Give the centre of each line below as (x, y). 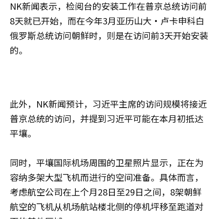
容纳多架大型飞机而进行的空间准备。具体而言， (107, 177)
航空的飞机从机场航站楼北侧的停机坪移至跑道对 (107, 206)
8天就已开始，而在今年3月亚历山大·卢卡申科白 (107, 20)
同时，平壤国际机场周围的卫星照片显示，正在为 (107, 162)
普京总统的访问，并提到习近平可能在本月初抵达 (107, 118)
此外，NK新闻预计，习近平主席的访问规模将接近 (108, 103)
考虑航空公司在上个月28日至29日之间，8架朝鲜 (106, 191)
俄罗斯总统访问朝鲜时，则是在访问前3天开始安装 (109, 35)
